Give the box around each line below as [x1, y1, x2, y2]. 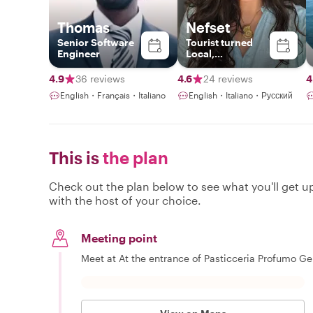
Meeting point [81, 231, 157, 245]
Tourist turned [186, 36, 253, 48]
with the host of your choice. [49, 193, 201, 207]
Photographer [186, 58, 253, 71]
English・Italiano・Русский [189, 89, 293, 100]
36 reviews [75, 72, 125, 85]
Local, [186, 47, 214, 59]
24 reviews [203, 72, 253, 85]
